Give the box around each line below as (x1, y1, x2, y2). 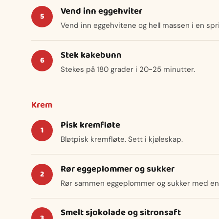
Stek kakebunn (61, 47, 122, 63)
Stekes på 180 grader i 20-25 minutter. (61, 65, 195, 75)
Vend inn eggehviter (61, 3, 142, 19)
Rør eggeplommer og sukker (61, 161, 175, 176)
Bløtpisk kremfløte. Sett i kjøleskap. (61, 134, 183, 145)
